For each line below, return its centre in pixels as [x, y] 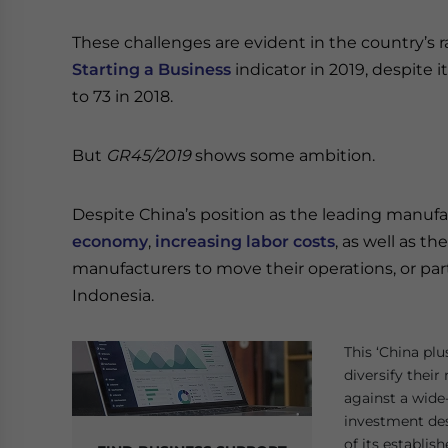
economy [110, 241]
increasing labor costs [245, 241]
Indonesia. [113, 295]
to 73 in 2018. [122, 96]
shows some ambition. [283, 155]
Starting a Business [151, 69]
